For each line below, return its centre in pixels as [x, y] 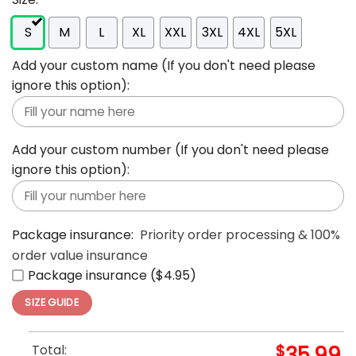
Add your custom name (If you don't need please [164, 65]
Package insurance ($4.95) [112, 275]
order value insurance [80, 255]
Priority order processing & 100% [240, 234]
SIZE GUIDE [52, 302]
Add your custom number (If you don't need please [170, 150]
